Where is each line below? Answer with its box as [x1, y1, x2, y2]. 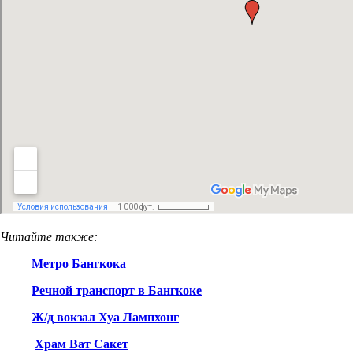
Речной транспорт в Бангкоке [32, 284, 202, 298]
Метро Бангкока [32, 257, 126, 271]
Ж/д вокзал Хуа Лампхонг [32, 310, 179, 325]
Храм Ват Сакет [35, 337, 128, 351]
